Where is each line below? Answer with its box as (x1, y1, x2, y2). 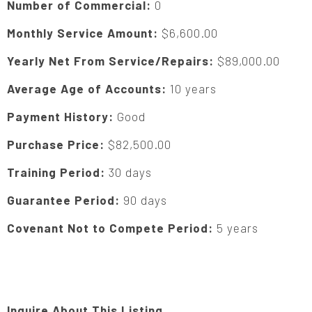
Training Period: (7, 165, 109, 179)
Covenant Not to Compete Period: (7, 221, 217, 235)
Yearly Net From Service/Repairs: (7, 54, 217, 68)
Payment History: (7, 109, 117, 123)
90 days (123, 193, 167, 207)
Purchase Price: (7, 137, 108, 151)
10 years (170, 81, 217, 95)
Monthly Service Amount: (7, 26, 162, 40)
